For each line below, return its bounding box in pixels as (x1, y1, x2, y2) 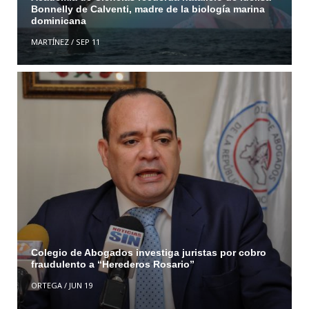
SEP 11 (75, 37, 100, 48)
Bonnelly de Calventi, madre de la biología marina (30, 3, 265, 15)
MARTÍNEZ (30, 37, 69, 48)
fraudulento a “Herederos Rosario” (30, 258, 197, 270)
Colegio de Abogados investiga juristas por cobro (30, 246, 266, 258)
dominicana (30, 15, 86, 27)
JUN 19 (68, 279, 92, 290)
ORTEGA (30, 279, 62, 290)
